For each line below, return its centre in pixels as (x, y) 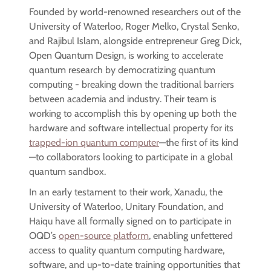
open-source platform (104, 236)
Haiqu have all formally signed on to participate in (130, 221)
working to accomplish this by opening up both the (133, 114)
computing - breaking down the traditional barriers (132, 85)
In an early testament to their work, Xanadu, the (126, 192)
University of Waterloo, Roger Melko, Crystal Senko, (134, 27)
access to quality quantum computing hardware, (127, 250)
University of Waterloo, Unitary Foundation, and (126, 207)
